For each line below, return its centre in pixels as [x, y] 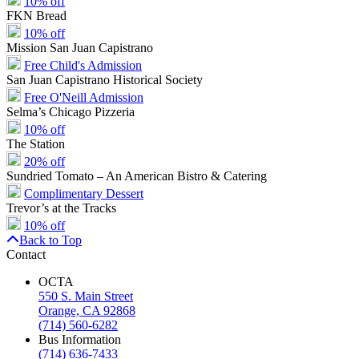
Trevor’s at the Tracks [61, 208]
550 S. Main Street [86, 296]
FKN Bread [36, 15]
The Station [36, 143]
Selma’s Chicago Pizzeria [71, 111]
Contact [26, 254]
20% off [44, 161]
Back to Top [50, 240]
